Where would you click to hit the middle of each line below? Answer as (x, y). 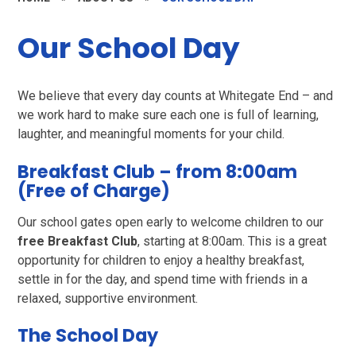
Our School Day (129, 48)
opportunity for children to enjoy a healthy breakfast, (161, 260)
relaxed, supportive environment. (108, 298)
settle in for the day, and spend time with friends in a (163, 279)
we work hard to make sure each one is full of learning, (168, 115)
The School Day (88, 336)
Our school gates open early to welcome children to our (171, 222)
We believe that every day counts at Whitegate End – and (176, 96)
